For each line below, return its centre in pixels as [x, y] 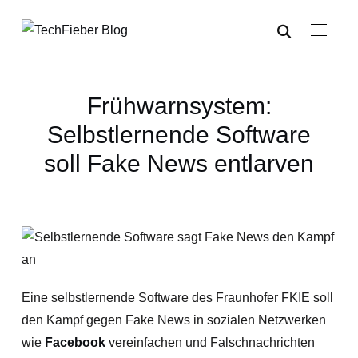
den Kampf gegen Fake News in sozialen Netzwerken [173, 320]
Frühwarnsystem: [179, 106]
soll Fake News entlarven [179, 163]
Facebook [75, 342]
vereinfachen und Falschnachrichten [210, 342]
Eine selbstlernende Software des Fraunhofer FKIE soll [177, 298]
